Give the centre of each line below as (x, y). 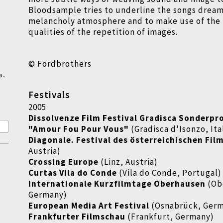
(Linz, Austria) (128, 162)
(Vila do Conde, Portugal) (169, 173)
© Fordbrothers (60, 64)
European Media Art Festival (89, 206)
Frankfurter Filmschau (77, 217)
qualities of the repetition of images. (104, 32)
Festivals (50, 95)
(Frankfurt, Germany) (170, 217)
